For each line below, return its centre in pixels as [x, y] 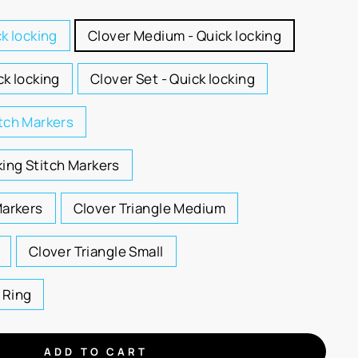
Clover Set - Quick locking [172, 79]
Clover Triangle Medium [149, 208]
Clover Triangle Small [96, 251]
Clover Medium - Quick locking [185, 36]
